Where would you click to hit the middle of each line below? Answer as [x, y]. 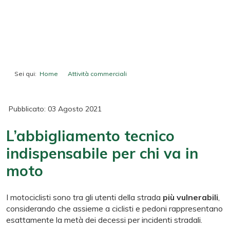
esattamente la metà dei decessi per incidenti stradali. [104, 219]
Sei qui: [27, 73]
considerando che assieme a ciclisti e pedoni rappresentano [114, 208]
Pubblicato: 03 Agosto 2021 [55, 109]
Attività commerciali [97, 73]
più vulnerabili [190, 197]
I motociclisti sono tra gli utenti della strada [84, 197]
